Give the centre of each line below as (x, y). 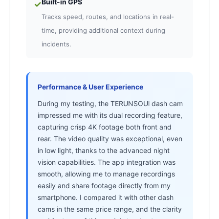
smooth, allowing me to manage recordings (106, 174)
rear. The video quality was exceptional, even (110, 139)
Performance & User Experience (90, 87)
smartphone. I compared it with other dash (106, 197)
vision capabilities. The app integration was (107, 162)
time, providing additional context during (103, 31)
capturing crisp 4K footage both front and (105, 127)
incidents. (56, 44)
